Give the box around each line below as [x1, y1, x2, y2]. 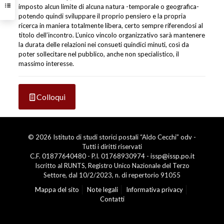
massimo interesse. [18, 59, 74, 67]
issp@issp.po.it [150, 152, 194, 160]
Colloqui [36, 92, 65, 101]
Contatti [99, 195, 124, 203]
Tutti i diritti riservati [82, 142, 142, 150]
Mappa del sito [34, 185, 79, 193]
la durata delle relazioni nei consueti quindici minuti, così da [18, 40, 189, 48]
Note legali [86, 185, 118, 193]
